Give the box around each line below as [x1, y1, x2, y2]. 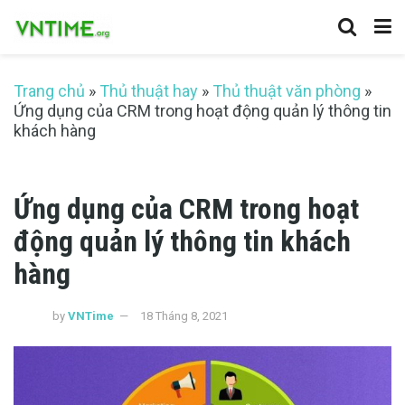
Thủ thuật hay [99, 81, 198, 100]
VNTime [68, 309, 114, 324]
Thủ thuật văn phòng [212, 81, 361, 100]
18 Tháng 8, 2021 [140, 309, 228, 324]
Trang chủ [14, 81, 85, 100]
